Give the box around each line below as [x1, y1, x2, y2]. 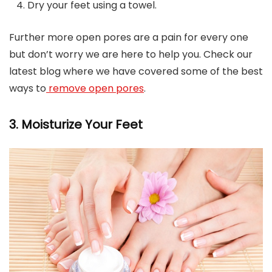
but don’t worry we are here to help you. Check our [9, 47, 253, 62]
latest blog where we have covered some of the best [9, 64, 263, 79]
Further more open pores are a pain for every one [9, 30, 248, 45]
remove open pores [46, 81, 144, 96]
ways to [9, 81, 46, 96]
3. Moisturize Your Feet [9, 116, 143, 134]
